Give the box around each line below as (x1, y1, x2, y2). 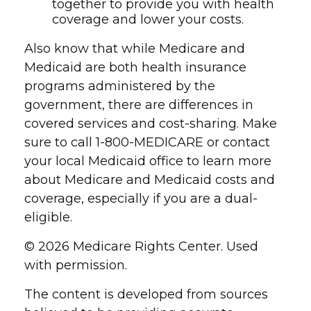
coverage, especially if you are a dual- (24, 191, 258, 206)
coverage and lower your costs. (52, 12, 244, 27)
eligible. (24, 210, 72, 225)
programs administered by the (24, 78, 215, 94)
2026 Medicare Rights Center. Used (38, 239, 258, 254)
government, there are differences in (24, 97, 253, 112)
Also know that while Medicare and (24, 41, 245, 56)
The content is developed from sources (24, 287, 268, 302)
